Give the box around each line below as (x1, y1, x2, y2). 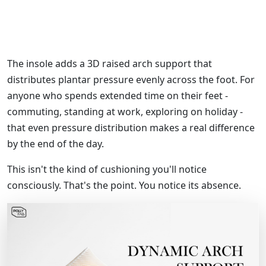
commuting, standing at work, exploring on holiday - (7, 104, 243, 118)
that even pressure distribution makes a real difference (7, 121, 255, 134)
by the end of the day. (7, 137, 104, 150)
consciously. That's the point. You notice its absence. (7, 178, 241, 192)
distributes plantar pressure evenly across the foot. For (7, 72, 255, 86)
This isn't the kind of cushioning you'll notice (7, 162, 207, 176)
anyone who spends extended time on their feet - (7, 88, 228, 102)
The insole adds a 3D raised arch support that (7, 56, 212, 70)
